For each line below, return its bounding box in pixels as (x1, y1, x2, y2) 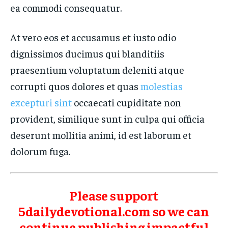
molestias (140, 79, 183, 92)
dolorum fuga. (10, 145, 70, 157)
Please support (69, 187, 159, 204)
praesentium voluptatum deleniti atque (10, 63, 184, 76)
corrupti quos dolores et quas (10, 79, 140, 92)
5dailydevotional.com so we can (19, 203, 209, 219)
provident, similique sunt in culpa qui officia (10, 112, 205, 125)
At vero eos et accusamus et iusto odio (10, 31, 176, 43)
